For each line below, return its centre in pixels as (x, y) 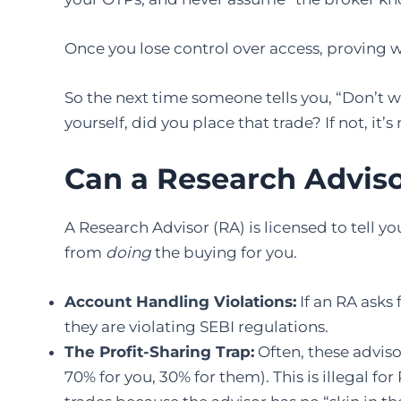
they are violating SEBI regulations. (196, 326)
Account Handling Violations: (180, 301)
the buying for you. (224, 252)
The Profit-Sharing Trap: (159, 351)
